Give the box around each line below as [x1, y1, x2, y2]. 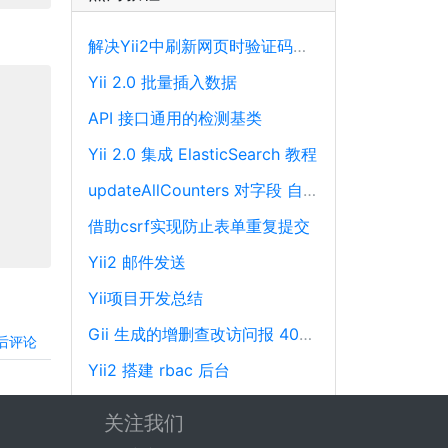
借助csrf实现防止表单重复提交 [88, 216, 310, 237]
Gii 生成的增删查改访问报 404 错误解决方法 [299, 324, 312, 345]
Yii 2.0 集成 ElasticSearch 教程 [88, 144, 317, 165]
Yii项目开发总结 [88, 288, 203, 309]
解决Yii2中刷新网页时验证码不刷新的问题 [293, 36, 306, 57]
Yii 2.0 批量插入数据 [88, 72, 237, 93]
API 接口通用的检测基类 [88, 108, 262, 129]
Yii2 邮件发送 [88, 252, 186, 273]
